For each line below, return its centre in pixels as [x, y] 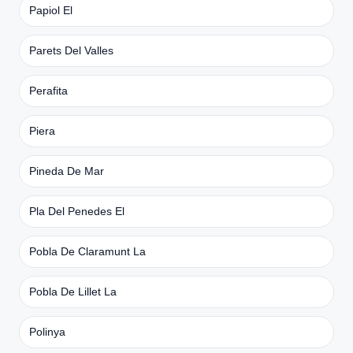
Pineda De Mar [67, 171]
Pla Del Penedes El [77, 211]
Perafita [48, 90]
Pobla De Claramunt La [87, 251]
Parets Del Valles [71, 50]
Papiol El [51, 10]
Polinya [47, 331]
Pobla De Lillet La [73, 291]
